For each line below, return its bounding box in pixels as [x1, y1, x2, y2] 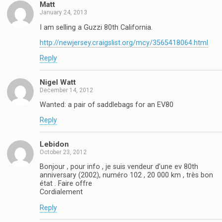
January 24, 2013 [40, 9, 87, 16]
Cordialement [40, 188, 83, 197]
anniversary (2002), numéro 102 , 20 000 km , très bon [40, 171, 213, 180]
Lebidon [40, 139, 69, 149]
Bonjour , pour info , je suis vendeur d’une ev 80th [40, 163, 198, 171]
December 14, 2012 [40, 86, 93, 94]
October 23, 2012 [40, 148, 87, 156]
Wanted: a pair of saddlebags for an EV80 [40, 101, 173, 110]
